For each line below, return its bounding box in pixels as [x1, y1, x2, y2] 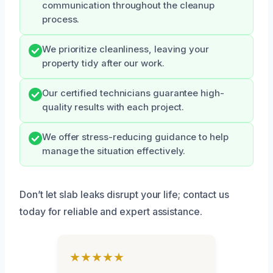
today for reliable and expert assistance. [19, 205, 202, 218]
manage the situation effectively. [42, 146, 186, 157]
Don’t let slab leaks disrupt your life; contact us [19, 188, 230, 201]
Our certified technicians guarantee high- [42, 88, 224, 99]
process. [42, 14, 80, 26]
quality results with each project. [42, 102, 185, 113]
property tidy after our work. [42, 58, 165, 69]
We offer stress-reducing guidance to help [42, 132, 229, 143]
